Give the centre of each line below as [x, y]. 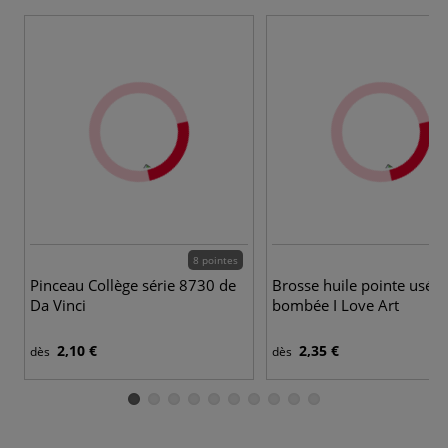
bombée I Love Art [335, 304]
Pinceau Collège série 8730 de [133, 284]
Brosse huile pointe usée [356, 284]
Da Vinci [58, 304]
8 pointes [215, 259]
